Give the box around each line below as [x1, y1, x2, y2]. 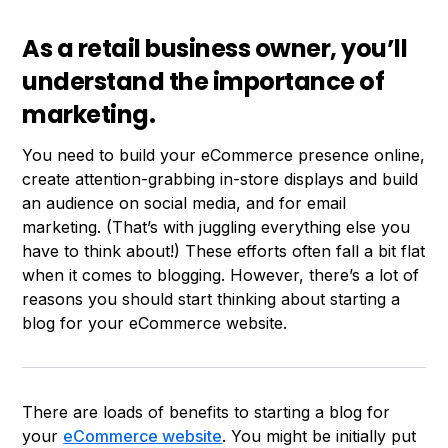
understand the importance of [22, 64, 385, 98]
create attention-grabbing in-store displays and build [22, 168, 419, 189]
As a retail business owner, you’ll [22, 31, 408, 65]
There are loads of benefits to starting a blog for [22, 401, 391, 422]
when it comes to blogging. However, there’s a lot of [22, 264, 420, 285]
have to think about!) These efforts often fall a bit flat [22, 240, 426, 261]
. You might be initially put [222, 425, 417, 446]
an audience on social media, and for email [22, 192, 347, 213]
